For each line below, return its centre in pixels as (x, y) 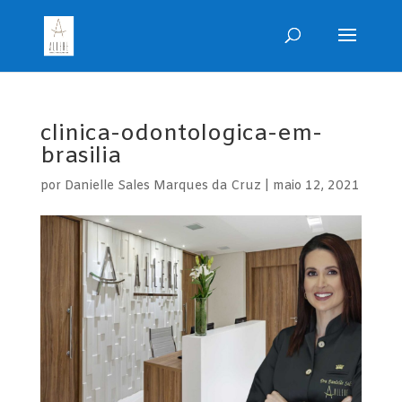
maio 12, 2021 (316, 186)
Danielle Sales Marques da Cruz (162, 186)
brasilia (80, 157)
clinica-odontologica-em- (181, 134)
